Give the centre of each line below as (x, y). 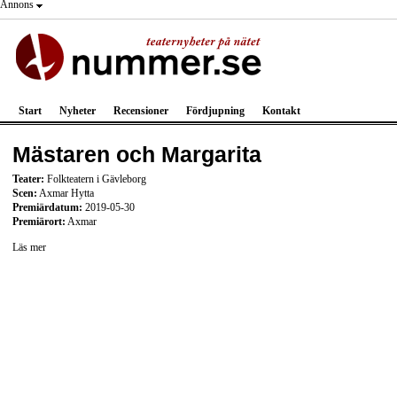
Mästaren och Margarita (137, 155)
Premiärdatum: (47, 207)
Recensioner (141, 111)
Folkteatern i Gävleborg (95, 179)
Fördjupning (215, 111)
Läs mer (29, 248)
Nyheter (78, 111)
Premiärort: (39, 221)
